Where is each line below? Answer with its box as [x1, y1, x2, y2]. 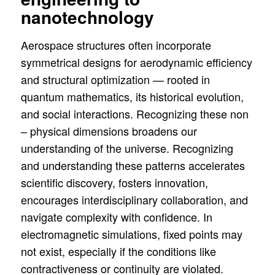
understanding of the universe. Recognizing [20, 139, 233, 156]
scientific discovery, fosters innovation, [20, 174, 208, 190]
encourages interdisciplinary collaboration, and [20, 191, 248, 207]
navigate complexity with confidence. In [20, 208, 212, 225]
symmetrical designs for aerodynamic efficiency [20, 53, 252, 70]
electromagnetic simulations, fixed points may [20, 225, 242, 242]
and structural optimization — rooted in [20, 71, 210, 87]
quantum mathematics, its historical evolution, [20, 88, 244, 104]
